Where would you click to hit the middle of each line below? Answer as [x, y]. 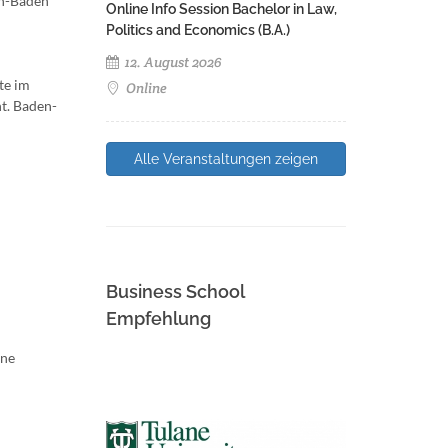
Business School [175, 291]
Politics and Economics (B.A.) [198, 30]
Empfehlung [158, 318]
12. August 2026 [172, 62]
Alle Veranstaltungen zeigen [226, 159]
